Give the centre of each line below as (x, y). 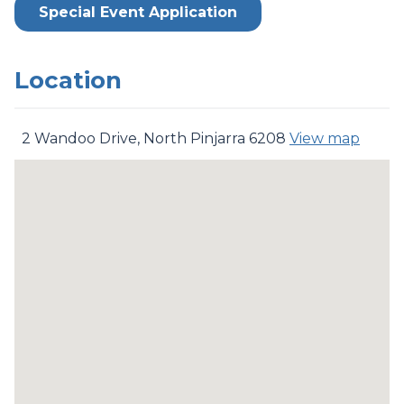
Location (68, 80)
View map (325, 138)
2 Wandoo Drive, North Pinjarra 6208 (152, 138)
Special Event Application (138, 12)
